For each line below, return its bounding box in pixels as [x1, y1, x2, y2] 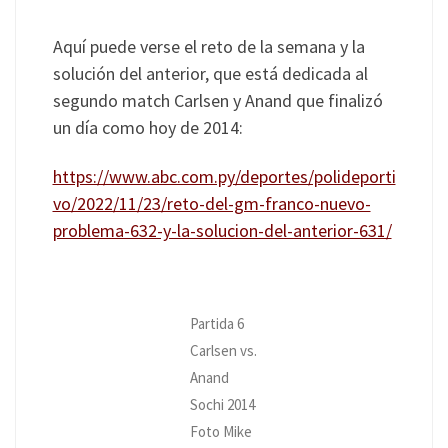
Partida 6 [190, 313, 244, 333]
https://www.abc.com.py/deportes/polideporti [52, 165, 396, 189]
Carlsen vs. [190, 340, 257, 360]
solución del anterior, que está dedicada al [52, 61, 368, 85]
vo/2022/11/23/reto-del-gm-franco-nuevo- [52, 192, 371, 216]
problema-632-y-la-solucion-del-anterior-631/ [52, 219, 392, 243]
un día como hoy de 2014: [52, 115, 243, 139]
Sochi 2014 [190, 394, 255, 414]
